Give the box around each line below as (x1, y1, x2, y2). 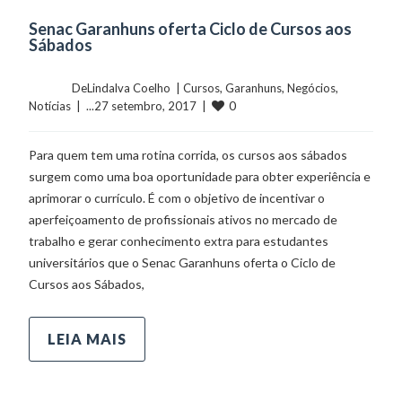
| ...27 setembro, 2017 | (71, 98, 213, 113)
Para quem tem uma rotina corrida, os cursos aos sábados (29, 146, 348, 162)
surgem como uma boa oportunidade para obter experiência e (29, 168, 371, 184)
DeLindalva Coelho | (72, 80, 184, 95)
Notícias (29, 98, 72, 113)
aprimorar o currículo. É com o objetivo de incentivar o (29, 189, 326, 205)
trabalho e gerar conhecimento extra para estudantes (29, 232, 329, 249)
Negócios (287, 80, 336, 95)
